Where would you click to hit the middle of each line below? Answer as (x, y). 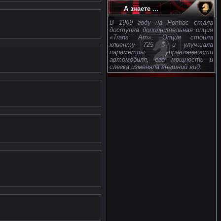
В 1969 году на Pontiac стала (161, 22)
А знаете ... (141, 9)
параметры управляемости (161, 52)
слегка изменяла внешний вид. (156, 67)
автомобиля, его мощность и (161, 59)
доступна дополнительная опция (161, 30)
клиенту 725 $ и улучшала (161, 45)
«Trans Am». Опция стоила (161, 37)
